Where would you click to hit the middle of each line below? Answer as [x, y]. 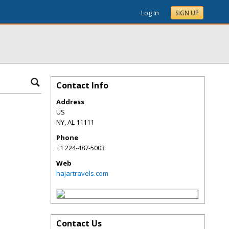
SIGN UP [187, 13]
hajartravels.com [82, 173]
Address [70, 102]
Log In [150, 13]
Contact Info [82, 85]
